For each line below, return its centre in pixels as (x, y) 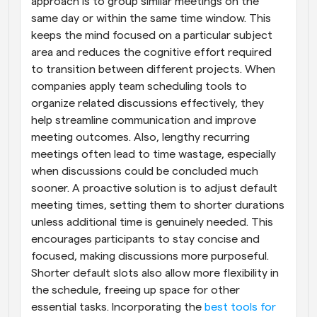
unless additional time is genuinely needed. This (152, 222)
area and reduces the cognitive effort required (151, 52)
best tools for (240, 307)
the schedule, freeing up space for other (136, 290)
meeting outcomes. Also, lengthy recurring (140, 137)
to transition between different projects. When (153, 69)
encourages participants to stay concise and (145, 239)
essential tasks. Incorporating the (118, 307)
